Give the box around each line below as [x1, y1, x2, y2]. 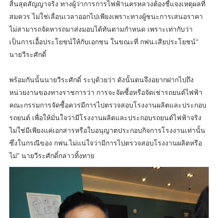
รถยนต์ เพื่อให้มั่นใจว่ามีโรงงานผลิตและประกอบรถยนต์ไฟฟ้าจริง [9, 113, 201, 123]
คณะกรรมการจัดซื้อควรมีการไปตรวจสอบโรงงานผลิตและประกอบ [9, 100, 206, 110]
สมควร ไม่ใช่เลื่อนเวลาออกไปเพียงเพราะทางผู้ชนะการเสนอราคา [9, 12, 203, 21]
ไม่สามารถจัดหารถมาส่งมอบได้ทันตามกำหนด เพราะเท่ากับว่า [9, 24, 193, 34]
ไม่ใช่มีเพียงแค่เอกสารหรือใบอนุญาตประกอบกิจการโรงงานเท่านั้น [9, 126, 205, 135]
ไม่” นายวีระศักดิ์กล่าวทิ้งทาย [9, 151, 94, 161]
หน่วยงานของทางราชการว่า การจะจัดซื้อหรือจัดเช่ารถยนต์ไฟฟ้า [9, 88, 202, 97]
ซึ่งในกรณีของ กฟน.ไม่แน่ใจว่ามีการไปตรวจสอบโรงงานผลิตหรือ [9, 138, 202, 148]
